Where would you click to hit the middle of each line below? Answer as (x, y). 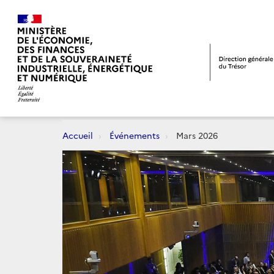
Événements (135, 135)
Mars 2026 (196, 135)
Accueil (78, 135)
